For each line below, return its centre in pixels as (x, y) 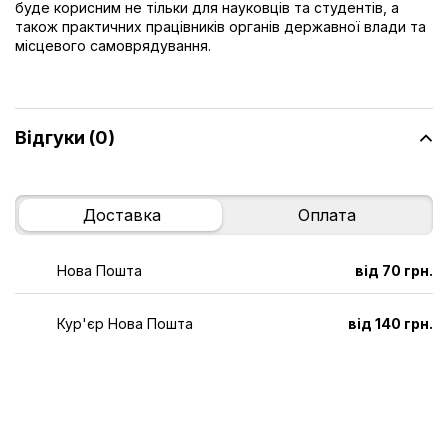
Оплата (326, 214)
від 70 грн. (394, 270)
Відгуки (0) (65, 138)
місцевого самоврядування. (113, 45)
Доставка (121, 214)
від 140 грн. (390, 323)
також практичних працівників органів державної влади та (220, 26)
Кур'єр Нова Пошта (125, 323)
